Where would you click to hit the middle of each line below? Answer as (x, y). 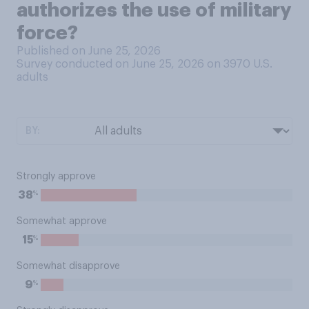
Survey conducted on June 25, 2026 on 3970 (135, 64)
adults (32, 77)
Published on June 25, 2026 (89, 51)
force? (47, 33)
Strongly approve (56, 177)
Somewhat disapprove (68, 266)
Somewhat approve (62, 221)
